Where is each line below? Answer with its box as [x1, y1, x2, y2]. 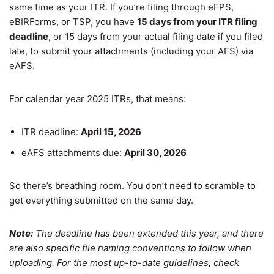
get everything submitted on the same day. [9, 194, 193, 207]
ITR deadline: [21, 126, 81, 138]
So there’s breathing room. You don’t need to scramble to [9, 180, 256, 192]
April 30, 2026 [124, 147, 187, 159]
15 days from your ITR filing [137, 16, 257, 28]
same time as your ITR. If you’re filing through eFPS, [9, 1, 234, 13]
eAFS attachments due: [21, 147, 124, 159]
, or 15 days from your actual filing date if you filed [48, 31, 263, 43]
